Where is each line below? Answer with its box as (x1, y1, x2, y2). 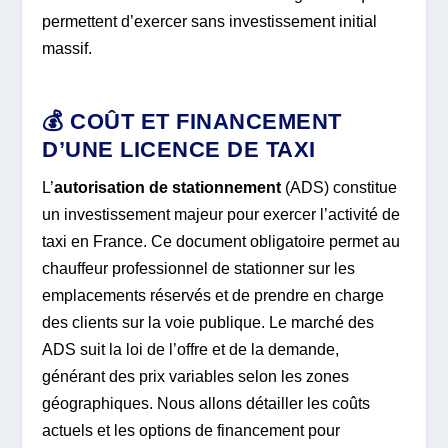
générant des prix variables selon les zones (42, 367, 350, 385)
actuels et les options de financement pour (42, 421, 341, 439)
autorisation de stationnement (54, 178, 282, 196)
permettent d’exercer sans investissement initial (42, 13, 378, 31)
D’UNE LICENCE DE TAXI (42, 136, 316, 162)
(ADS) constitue (281, 178, 398, 196)
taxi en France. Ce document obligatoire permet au (42, 232, 401, 250)
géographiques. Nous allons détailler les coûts (42, 394, 371, 412)
